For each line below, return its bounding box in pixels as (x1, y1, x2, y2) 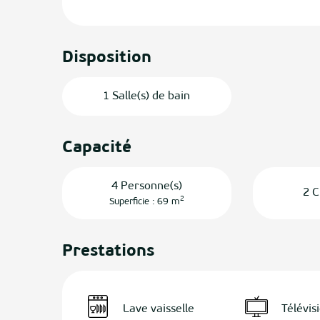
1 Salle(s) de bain (103, 90, 191, 102)
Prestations (62, 243, 155, 260)
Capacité (62, 139, 132, 156)
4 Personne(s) (111, 180, 182, 192)
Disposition (62, 49, 152, 66)
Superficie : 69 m (109, 196, 180, 206)
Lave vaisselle (123, 303, 195, 315)
